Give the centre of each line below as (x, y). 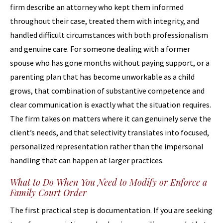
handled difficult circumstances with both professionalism (109, 35)
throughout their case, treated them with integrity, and (105, 21)
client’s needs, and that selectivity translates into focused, (110, 132)
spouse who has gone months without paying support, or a (110, 63)
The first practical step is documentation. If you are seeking (111, 210)
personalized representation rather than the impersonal (107, 146)
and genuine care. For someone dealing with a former (100, 49)
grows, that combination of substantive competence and (107, 91)
